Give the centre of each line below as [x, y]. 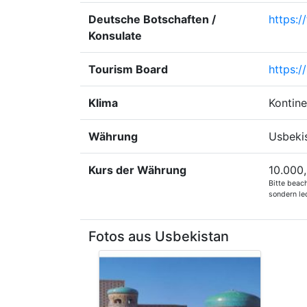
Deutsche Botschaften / [152, 19]
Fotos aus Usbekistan [159, 236]
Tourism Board [128, 69]
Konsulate [115, 36]
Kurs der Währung [137, 170]
